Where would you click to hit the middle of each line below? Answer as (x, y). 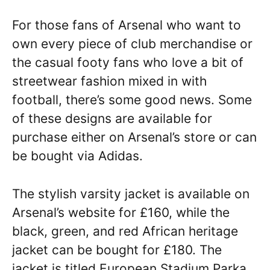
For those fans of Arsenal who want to (127, 25)
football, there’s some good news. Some (132, 100)
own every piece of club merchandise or (132, 44)
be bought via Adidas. (77, 156)
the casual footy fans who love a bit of (128, 63)
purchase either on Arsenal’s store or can (134, 137)
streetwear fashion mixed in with (109, 81)
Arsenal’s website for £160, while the (121, 212)
